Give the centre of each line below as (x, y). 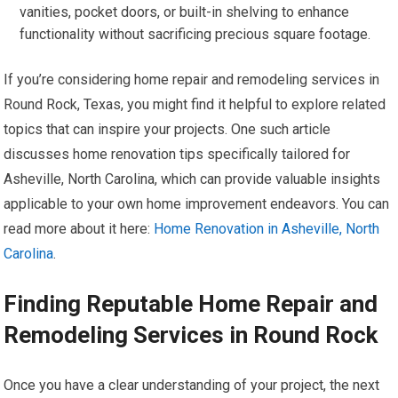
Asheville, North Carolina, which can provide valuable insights (192, 179)
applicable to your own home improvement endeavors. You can (197, 204)
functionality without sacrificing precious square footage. (195, 34)
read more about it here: (79, 229)
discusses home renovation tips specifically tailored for (177, 154)
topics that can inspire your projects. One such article (167, 129)
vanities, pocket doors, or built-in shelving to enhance (185, 12)
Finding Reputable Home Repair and (191, 304)
